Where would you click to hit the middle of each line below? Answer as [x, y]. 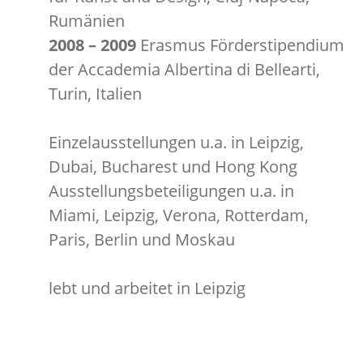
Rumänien [87, 21]
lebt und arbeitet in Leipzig [147, 288]
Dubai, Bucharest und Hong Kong [173, 167]
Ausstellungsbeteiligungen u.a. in [171, 191]
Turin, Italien [95, 94]
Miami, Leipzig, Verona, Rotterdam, [179, 215]
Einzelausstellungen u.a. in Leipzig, [176, 142]
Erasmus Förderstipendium [240, 45]
